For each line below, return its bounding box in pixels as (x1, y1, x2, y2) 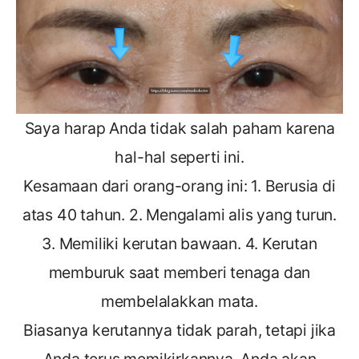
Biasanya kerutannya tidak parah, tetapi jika (22, 320, 337, 340)
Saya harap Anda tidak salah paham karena (24, 118, 335, 138)
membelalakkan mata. (100, 291, 259, 311)
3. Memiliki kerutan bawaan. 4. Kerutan (42, 233, 317, 253)
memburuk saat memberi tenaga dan (48, 262, 311, 282)
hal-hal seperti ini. (115, 147, 244, 167)
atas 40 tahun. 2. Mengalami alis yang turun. (22, 204, 337, 224)
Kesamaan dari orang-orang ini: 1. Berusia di (23, 175, 336, 196)
